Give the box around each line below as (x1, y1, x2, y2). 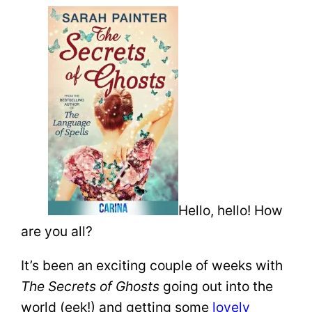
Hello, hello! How (178, 202, 283, 219)
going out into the (159, 278, 274, 295)
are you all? (21, 223, 93, 240)
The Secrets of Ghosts (21, 278, 160, 295)
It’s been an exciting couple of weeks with (21, 257, 283, 274)
